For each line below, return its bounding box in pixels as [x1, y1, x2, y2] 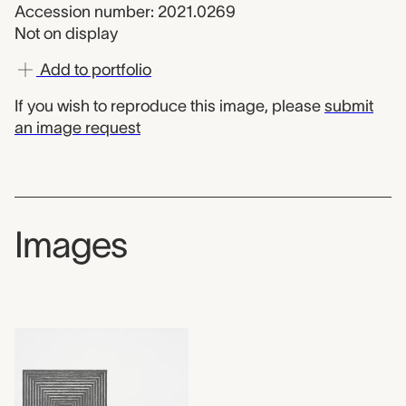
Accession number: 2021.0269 [14, 3, 236, 21]
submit [324, 97, 373, 115]
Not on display [14, 24, 118, 43]
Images [14, 225, 127, 265]
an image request [14, 119, 140, 137]
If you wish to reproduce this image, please [14, 97, 324, 115]
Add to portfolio [36, 61, 151, 79]
